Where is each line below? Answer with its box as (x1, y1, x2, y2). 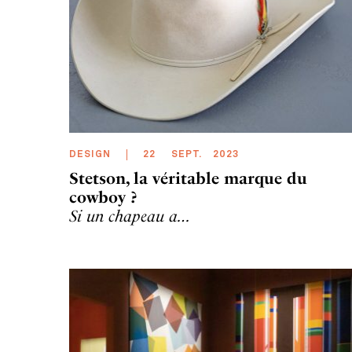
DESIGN (69, 150, 111, 159)
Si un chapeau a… (69, 207, 191, 225)
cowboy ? (69, 188, 137, 207)
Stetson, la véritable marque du (69, 169, 307, 188)
